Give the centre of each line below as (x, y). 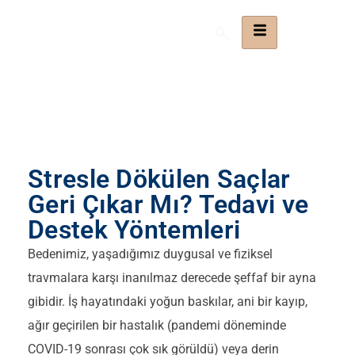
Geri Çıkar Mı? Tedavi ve (168, 204)
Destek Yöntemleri (134, 230)
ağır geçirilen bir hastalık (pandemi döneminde (157, 325)
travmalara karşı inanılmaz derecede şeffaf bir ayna (172, 278)
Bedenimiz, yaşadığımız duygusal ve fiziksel (150, 254)
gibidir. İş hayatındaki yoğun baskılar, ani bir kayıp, (168, 302)
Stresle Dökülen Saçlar (159, 179)
